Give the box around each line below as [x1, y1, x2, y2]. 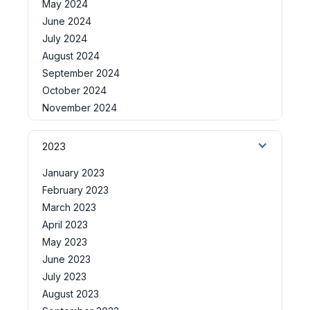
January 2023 [42, 166, 104, 179]
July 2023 [42, 270, 86, 282]
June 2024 [42, 15, 91, 27]
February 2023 [42, 183, 109, 196]
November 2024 [42, 101, 117, 113]
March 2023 [42, 201, 96, 213]
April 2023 [42, 218, 88, 230]
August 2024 [42, 49, 100, 62]
